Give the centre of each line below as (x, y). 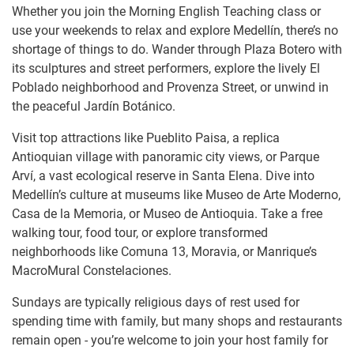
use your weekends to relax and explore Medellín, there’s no (175, 30)
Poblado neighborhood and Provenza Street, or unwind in (170, 87)
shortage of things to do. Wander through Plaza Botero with (177, 49)
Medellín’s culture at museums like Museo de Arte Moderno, (176, 194)
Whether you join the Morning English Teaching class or (166, 11)
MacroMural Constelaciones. (92, 270)
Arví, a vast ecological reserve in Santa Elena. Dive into (163, 175)
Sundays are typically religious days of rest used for (156, 302)
